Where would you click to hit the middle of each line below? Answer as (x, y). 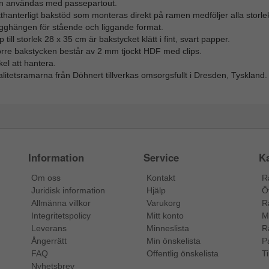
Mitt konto (165, 216)
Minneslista (168, 228)
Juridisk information (68, 191)
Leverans (49, 228)
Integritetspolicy (61, 216)
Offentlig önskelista (182, 254)
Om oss (46, 178)
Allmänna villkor (61, 203)
